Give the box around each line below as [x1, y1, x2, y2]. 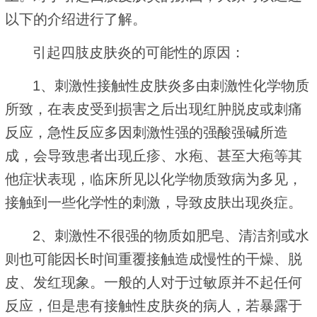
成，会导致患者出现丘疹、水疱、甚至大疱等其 [5, 147, 302, 163]
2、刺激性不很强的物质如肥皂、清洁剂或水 [33, 227, 310, 243]
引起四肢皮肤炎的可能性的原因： [33, 44, 246, 60]
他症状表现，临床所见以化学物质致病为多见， [5, 171, 302, 187]
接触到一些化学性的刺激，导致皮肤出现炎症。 [5, 194, 302, 210]
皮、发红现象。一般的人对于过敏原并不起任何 [5, 274, 302, 290]
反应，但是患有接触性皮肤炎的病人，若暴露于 [5, 297, 302, 313]
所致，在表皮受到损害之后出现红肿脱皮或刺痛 [5, 100, 302, 117]
